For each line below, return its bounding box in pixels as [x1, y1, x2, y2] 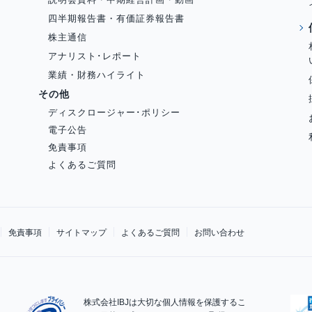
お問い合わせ [194, 227, 245, 237]
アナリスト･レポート [47, 50, 141, 61]
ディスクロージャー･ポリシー [47, 107, 181, 118]
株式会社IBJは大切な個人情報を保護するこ [84, 297, 247, 308]
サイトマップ [56, 227, 107, 237]
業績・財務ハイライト [47, 69, 146, 80]
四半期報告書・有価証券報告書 [47, 13, 185, 24]
